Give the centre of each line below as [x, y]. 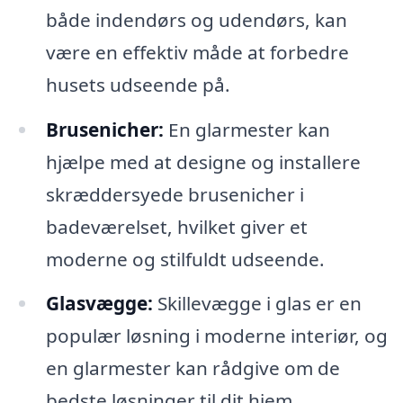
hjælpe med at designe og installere [203, 161]
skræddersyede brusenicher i [175, 194]
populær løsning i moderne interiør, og [216, 336]
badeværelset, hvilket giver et [176, 226]
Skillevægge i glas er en [257, 304]
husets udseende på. [138, 84]
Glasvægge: [99, 304]
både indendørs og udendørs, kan [196, 19]
